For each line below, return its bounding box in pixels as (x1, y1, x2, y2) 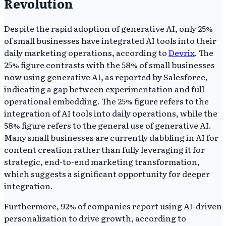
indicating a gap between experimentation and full (4, 82, 204, 95)
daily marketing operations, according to (4, 46, 168, 59)
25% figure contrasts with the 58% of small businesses (4, 58, 215, 71)
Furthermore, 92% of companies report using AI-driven (4, 199, 222, 212)
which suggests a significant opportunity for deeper (4, 167, 210, 180)
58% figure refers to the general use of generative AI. (4, 119, 211, 131)
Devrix (168, 46, 195, 59)
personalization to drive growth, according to (4, 211, 186, 224)
